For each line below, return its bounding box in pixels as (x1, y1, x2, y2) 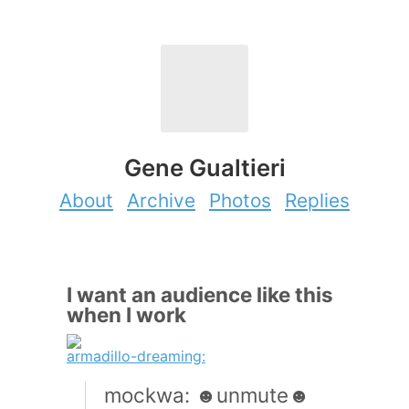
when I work (66, 301, 186, 327)
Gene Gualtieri (123, 153, 286, 183)
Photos (209, 188, 271, 212)
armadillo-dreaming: (66, 346, 205, 365)
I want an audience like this (66, 281, 333, 307)
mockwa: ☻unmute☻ (103, 382, 309, 407)
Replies (285, 188, 350, 212)
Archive (127, 188, 195, 212)
